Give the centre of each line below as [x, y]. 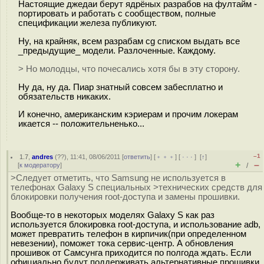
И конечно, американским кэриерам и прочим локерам [128, 115]
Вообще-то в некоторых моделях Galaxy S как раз [113, 215]
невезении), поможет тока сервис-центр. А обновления [122, 243]
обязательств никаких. [65, 96]
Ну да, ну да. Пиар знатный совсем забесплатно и [121, 87]
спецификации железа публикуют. [88, 23]
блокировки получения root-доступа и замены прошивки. [125, 197]
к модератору [40, 165]
